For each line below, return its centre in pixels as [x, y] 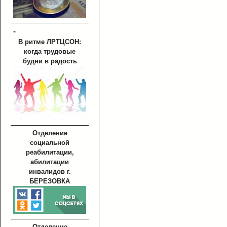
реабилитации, [50, 153]
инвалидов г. [50, 172]
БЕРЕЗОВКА [50, 181]
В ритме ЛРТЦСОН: [50, 42]
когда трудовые [50, 52]
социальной [50, 143]
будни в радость [50, 61]
